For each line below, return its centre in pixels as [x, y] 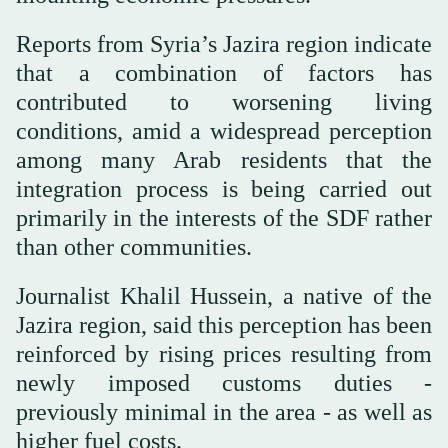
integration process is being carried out [224, 188]
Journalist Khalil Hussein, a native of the [224, 295]
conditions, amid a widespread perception [224, 130]
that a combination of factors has [224, 72]
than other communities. [134, 246]
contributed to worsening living [224, 101]
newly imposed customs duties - [224, 382]
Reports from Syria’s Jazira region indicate [224, 43]
